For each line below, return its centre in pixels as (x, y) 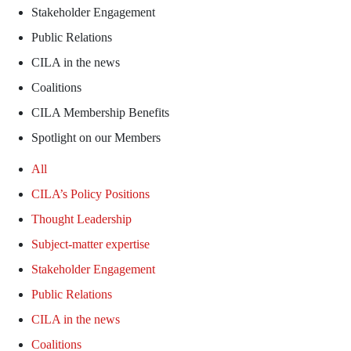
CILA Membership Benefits (100, 112)
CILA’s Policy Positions (90, 194)
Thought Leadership (81, 219)
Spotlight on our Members (96, 138)
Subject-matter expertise (90, 244)
